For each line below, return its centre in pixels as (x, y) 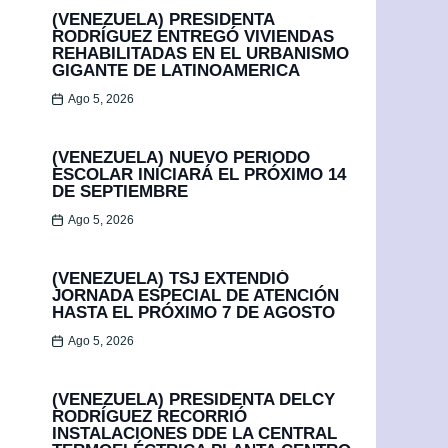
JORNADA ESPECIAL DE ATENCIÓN (195, 295)
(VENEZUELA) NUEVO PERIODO (181, 157)
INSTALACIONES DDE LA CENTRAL (194, 433)
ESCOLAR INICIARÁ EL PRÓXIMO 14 (199, 174)
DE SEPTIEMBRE (120, 191)
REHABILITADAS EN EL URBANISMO (200, 53)
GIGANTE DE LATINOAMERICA (176, 70)
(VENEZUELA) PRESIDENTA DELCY (193, 399)
